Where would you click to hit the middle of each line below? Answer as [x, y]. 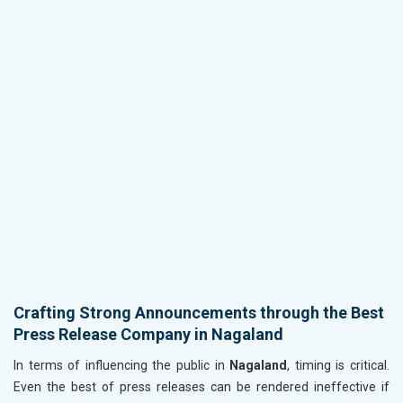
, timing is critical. [339, 366]
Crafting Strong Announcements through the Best [199, 313]
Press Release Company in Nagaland [148, 335]
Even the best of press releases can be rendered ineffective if [201, 387]
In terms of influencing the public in [122, 366]
